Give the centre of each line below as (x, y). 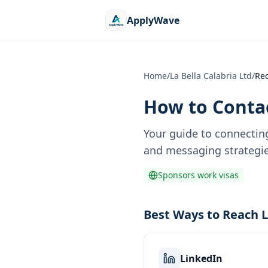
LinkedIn (201, 258)
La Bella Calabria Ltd (211, 76)
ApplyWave (153, 20)
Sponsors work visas (198, 175)
